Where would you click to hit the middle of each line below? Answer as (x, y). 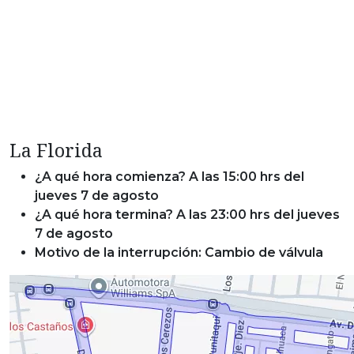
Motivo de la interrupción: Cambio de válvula (179, 253)
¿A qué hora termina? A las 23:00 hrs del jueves (187, 215)
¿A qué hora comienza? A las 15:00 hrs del (169, 177)
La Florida (56, 151)
